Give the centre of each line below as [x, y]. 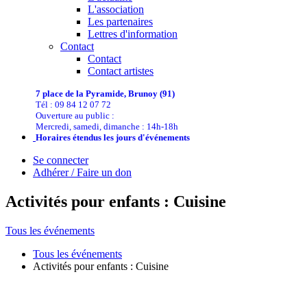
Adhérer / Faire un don [82, 173]
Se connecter [61, 160]
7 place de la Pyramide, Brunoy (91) [105, 94]
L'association [116, 10]
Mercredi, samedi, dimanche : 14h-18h [107, 127]
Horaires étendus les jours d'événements [113, 138]
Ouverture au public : [75, 116]
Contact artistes [121, 71]
